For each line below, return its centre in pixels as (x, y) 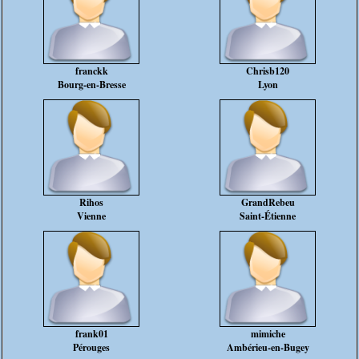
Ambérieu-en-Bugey (268, 347)
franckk (91, 71)
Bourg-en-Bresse (91, 85)
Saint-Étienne (268, 216)
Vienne (91, 216)
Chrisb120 (268, 71)
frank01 (91, 334)
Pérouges (91, 347)
